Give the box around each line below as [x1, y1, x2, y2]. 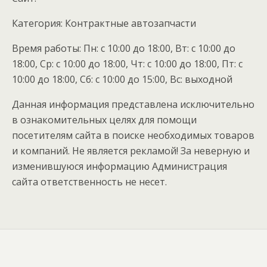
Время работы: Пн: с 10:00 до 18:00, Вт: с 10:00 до [12, 42, 235, 55]
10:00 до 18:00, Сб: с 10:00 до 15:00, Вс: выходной [12, 73, 232, 86]
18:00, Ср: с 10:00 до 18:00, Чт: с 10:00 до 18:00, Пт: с [12, 57, 243, 70]
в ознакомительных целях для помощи [12, 113, 197, 126]
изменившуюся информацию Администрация [12, 160, 227, 173]
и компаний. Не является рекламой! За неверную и [12, 144, 250, 157]
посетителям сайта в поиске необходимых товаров [12, 129, 254, 142]
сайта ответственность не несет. [12, 175, 169, 188]
